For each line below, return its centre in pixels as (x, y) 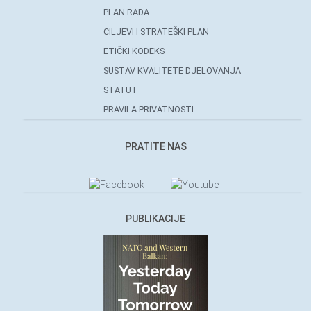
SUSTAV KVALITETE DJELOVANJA (173, 70)
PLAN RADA (127, 12)
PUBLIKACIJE (155, 218)
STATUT (121, 90)
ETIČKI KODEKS (134, 51)
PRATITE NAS (155, 146)
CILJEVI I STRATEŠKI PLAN (157, 31)
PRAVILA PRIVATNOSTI (149, 109)
